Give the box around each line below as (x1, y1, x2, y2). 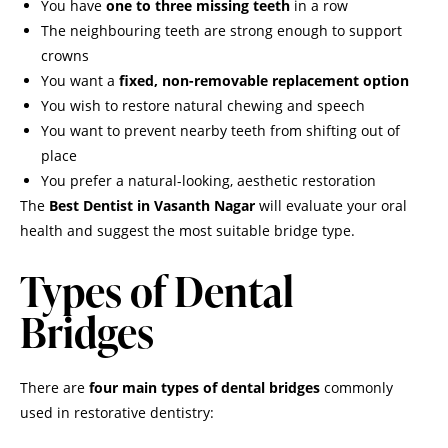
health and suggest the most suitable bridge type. (20, 220, 355, 240)
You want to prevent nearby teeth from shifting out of (41, 120, 400, 140)
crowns (41, 45, 89, 65)
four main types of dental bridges (89, 378, 320, 398)
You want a (41, 70, 119, 90)
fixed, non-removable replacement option (119, 70, 409, 90)
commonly (320, 378, 393, 398)
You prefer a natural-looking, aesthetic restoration (41, 170, 376, 190)
